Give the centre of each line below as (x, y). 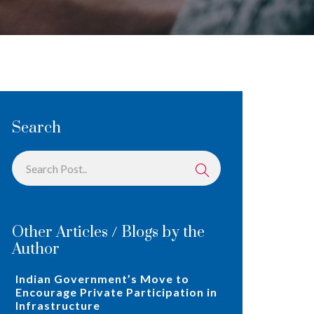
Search (36, 128)
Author (36, 250)
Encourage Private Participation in (116, 292)
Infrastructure (58, 306)
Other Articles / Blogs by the (108, 233)
